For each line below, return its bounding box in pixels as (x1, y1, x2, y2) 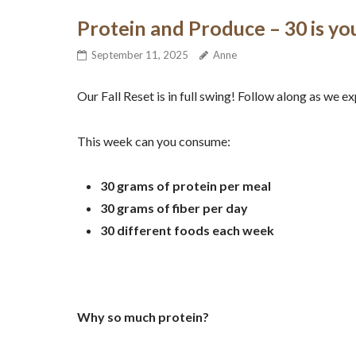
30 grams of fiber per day (99, 200, 248, 216)
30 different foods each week (99, 222, 274, 238)
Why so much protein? (76, 309, 209, 325)
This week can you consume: (76, 133, 230, 149)
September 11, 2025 (91, 48, 188, 62)
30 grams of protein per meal (99, 178, 271, 194)
